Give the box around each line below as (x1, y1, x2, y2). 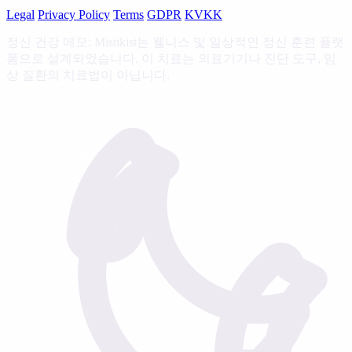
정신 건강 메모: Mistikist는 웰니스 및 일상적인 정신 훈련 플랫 (6, 35, 344, 49)
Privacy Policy (38, 7, 110, 21)
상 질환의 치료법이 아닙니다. (6, 68, 170, 82)
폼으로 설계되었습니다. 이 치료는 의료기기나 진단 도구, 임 (6, 51, 336, 65)
